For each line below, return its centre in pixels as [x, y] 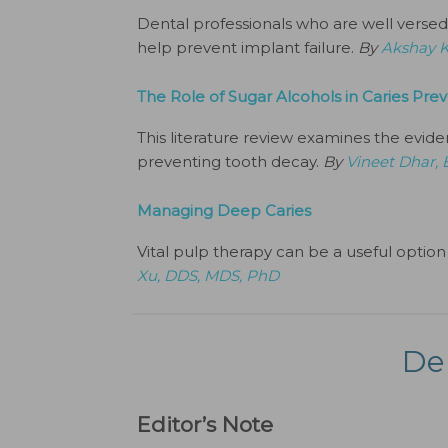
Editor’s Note [205, 424]
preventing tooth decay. [230, 161]
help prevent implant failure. [247, 47]
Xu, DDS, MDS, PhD [208, 275]
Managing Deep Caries [224, 210]
